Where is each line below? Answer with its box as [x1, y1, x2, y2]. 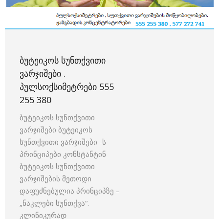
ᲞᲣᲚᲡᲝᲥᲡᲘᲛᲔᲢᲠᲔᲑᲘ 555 [20, 81, 114, 93]
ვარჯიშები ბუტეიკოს [20, 125, 92, 135]
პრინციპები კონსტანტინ [20, 149, 106, 159]
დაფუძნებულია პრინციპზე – [20, 186, 120, 196]
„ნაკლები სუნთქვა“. [20, 198, 89, 208]
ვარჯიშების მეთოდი [20, 174, 91, 184]
